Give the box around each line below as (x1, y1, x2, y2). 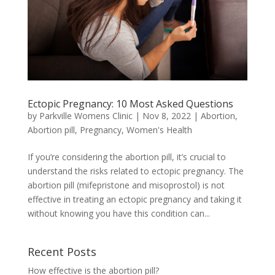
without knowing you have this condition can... (27, 207, 210, 220)
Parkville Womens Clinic (39, 110, 133, 122)
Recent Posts (27, 244, 96, 260)
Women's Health (126, 124, 192, 136)
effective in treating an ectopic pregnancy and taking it (27, 193, 242, 206)
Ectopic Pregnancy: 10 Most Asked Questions (27, 97, 233, 111)
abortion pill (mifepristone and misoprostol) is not (27, 179, 225, 192)
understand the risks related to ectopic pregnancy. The (27, 165, 244, 177)
